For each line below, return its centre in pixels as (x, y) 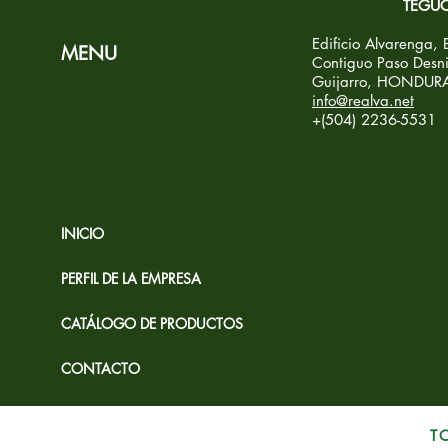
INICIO (82, 233)
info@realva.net (363, 100)
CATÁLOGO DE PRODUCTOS (152, 323)
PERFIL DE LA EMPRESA (131, 278)
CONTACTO (100, 368)
